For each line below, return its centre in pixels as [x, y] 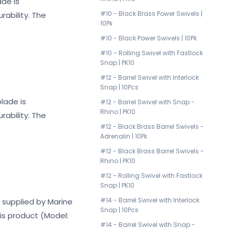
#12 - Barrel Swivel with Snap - [147, 102]
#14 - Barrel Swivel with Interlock [150, 200]
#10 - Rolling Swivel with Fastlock [152, 53]
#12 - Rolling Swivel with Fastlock [151, 176]
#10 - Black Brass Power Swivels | [151, 14]
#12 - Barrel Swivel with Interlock [150, 77]
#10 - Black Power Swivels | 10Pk [148, 38]
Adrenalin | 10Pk [124, 136]
